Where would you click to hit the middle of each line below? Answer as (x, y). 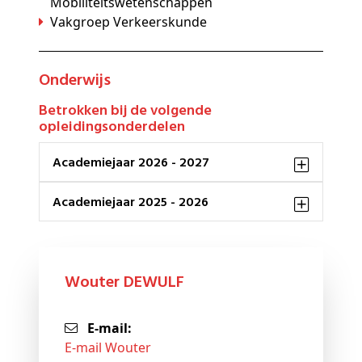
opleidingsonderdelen (112, 128)
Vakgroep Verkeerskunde (128, 22)
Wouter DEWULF (132, 283)
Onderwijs (80, 81)
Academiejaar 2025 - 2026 (135, 203)
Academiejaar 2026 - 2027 (135, 164)
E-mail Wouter (108, 348)
